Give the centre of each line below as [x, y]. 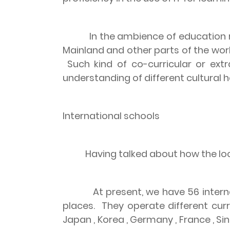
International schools [111, 116]
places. [79, 206]
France [195, 219]
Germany [151, 219]
